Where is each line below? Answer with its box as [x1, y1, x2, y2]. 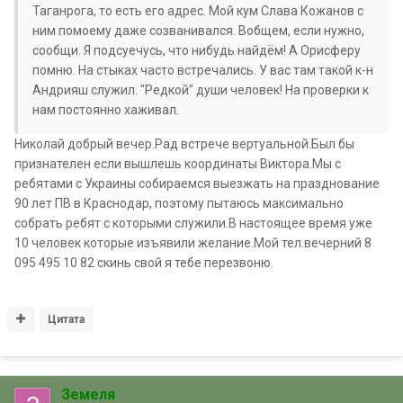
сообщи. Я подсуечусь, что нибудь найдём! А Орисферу [32, 43, 361, 58]
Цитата [48, 313, 85, 327]
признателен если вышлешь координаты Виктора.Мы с [14, 157, 341, 172]
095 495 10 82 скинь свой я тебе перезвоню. [14, 255, 273, 271]
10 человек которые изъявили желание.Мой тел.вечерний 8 [14, 236, 372, 251]
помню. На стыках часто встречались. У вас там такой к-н [32, 63, 373, 78]
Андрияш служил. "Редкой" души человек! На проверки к [32, 83, 369, 98]
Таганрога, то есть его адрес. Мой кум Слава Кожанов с [32, 4, 363, 19]
